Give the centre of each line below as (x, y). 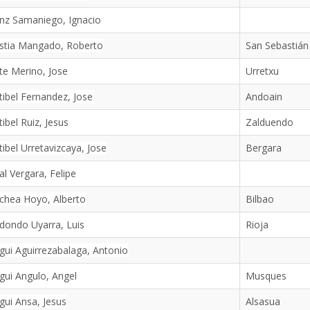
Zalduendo (269, 122)
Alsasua (263, 301)
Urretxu (262, 71)
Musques (266, 276)
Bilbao (259, 199)
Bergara (263, 148)
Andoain (264, 97)
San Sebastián (277, 45)
